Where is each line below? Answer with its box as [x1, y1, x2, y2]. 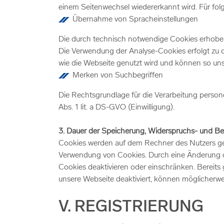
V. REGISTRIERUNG [58, 199, 203, 215]
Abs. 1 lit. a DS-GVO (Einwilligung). [58, 103, 174, 111]
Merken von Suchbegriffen [72, 71, 163, 79]
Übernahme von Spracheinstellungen [72, 15, 198, 23]
